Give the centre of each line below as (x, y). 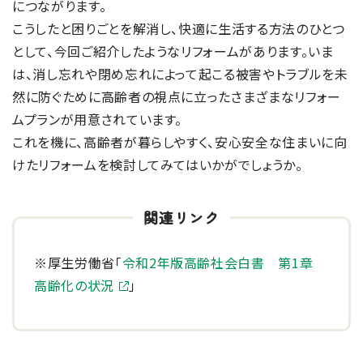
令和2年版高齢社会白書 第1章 (224, 263)
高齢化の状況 (74, 286)
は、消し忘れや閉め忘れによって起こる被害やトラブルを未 (180, 74)
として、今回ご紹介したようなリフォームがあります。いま (173, 51)
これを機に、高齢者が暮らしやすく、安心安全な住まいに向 (180, 142)
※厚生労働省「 (78, 263)
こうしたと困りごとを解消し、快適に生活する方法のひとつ (179, 29)
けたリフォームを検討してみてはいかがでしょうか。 (158, 165)
